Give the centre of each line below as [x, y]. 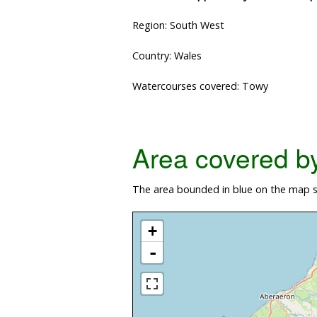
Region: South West [178, 25]
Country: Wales [167, 56]
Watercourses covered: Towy [200, 86]
